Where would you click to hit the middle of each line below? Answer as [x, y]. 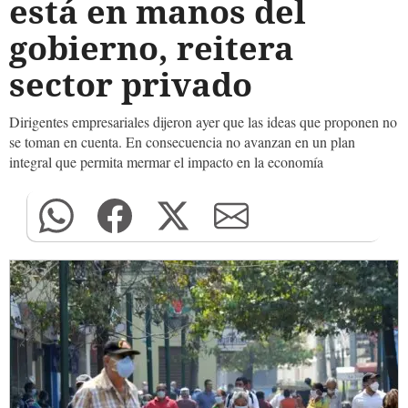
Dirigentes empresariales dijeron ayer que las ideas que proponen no [203, 122]
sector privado [131, 84]
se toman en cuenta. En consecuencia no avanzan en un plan [182, 142]
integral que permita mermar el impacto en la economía [166, 162]
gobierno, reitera [152, 48]
